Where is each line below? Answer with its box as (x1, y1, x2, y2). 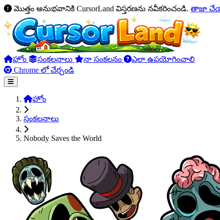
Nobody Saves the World (24, 134, 102, 142)
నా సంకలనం (83, 55, 124, 63)
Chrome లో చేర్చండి (12, 66, 74, 74)
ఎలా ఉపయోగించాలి (132, 55, 195, 63)
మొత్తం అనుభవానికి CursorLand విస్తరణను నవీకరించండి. (14, 4, 189, 13)
